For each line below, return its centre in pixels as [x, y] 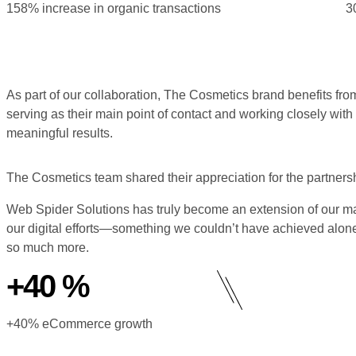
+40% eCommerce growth [79, 324]
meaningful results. [60, 133]
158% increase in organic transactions [114, 8]
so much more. [48, 248]
